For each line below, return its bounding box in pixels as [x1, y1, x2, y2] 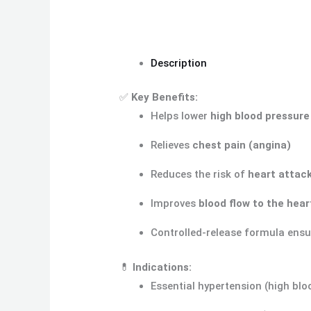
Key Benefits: [131, 91, 199, 104]
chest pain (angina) [192, 139, 292, 152]
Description [151, 56, 208, 69]
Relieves [151, 139, 193, 152]
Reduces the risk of [151, 168, 249, 181]
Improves [151, 197, 199, 210]
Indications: [133, 260, 192, 274]
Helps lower [151, 110, 211, 123]
